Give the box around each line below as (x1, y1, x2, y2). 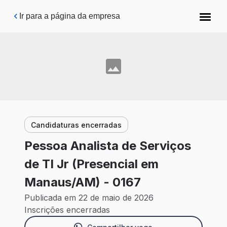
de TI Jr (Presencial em (24, 157, 159, 172)
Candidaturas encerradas (31, 120, 122, 129)
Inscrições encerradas (24, 205, 110, 215)
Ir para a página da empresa (19, 12, 120, 20)
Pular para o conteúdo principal (16, 8, 128, 17)
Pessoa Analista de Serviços (24, 138, 191, 154)
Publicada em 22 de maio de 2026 (24, 193, 154, 203)
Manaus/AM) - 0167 (24, 175, 141, 190)
